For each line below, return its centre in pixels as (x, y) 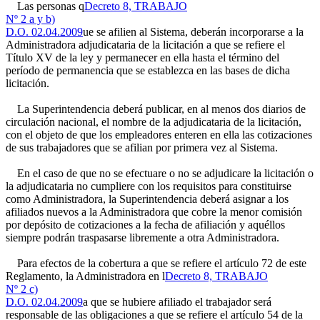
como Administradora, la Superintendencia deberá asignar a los (147, 199)
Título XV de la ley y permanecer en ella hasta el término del (142, 57)
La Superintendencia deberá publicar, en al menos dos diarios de (156, 109)
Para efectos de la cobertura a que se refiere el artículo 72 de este (156, 263)
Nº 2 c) (22, 289)
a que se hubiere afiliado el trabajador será (177, 302)
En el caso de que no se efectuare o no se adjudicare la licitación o (160, 173)
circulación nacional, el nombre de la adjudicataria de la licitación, (154, 122)
